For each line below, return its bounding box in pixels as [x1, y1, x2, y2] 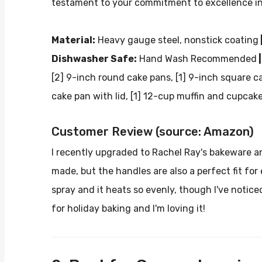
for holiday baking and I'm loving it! [51, 202, 205, 214]
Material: [51, 34, 95, 46]
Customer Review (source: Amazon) [51, 124, 254, 139]
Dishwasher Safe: [51, 53, 137, 64]
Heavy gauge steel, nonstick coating [95, 34, 258, 46]
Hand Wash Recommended [137, 53, 257, 64]
